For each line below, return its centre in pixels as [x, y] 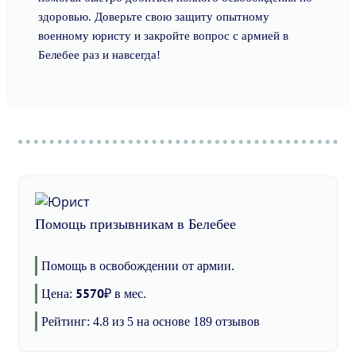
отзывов [236, 321]
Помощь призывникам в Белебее [135, 224]
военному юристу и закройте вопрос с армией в [163, 36]
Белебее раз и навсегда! [99, 55]
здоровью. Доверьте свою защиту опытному [154, 17]
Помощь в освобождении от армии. [138, 266]
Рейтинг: [67, 321]
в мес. [129, 294]
